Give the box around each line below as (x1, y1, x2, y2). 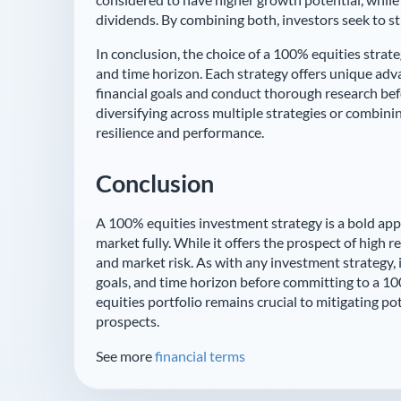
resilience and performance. (96, 124, 264, 141)
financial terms (155, 347, 245, 365)
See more (96, 347, 155, 365)
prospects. (96, 312, 159, 330)
